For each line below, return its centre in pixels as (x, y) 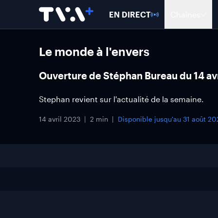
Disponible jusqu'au (150, 119)
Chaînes (185, 14)
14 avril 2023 (60, 119)
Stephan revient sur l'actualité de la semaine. (121, 99)
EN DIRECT (130, 14)
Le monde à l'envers (94, 51)
